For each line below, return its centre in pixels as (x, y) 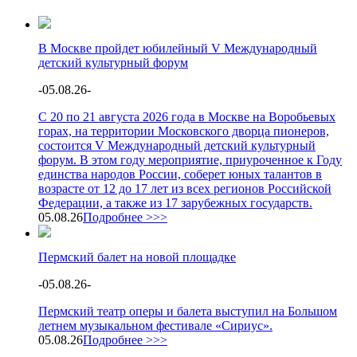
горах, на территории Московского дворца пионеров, (184, 131)
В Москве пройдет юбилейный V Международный (178, 48)
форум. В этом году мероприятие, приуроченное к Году (190, 160)
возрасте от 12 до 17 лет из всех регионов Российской (185, 188)
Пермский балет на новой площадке (137, 257)
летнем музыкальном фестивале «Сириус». (155, 326)
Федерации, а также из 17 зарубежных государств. (175, 203)
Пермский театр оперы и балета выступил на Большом (188, 311)
